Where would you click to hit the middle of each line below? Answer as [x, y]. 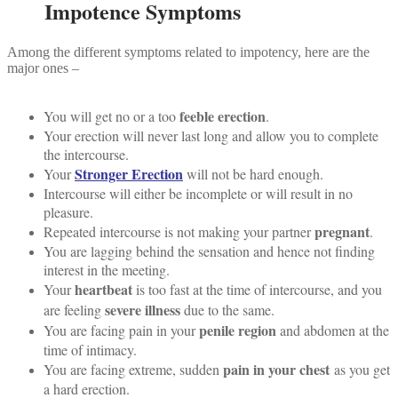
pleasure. [68, 211]
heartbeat [103, 289]
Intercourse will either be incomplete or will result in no [198, 193]
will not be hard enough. [253, 173]
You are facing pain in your [121, 330]
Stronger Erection [129, 173]
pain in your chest [276, 369]
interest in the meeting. [107, 269]
